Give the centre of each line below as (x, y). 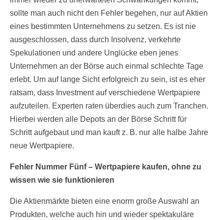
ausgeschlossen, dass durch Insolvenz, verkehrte (95, 40)
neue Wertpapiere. (42, 146)
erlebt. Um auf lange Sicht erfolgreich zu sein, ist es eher (108, 80)
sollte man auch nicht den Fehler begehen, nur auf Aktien (109, 13)
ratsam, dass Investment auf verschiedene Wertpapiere (105, 93)
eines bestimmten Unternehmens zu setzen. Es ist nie (103, 27)
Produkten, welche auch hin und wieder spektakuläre (102, 215)
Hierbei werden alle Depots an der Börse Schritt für (98, 119)
